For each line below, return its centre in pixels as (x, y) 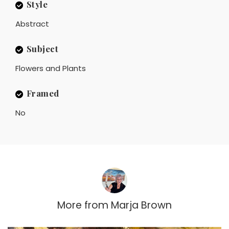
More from (83, 205)
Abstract (32, 24)
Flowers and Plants (51, 68)
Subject (42, 49)
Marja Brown (141, 205)
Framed (43, 93)
